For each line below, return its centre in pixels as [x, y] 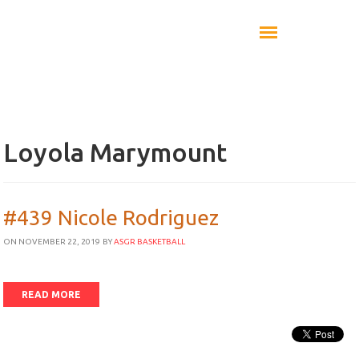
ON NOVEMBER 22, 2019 [52, 242]
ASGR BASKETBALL [150, 242]
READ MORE [52, 294]
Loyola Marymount [115, 152]
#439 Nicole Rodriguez [111, 218]
